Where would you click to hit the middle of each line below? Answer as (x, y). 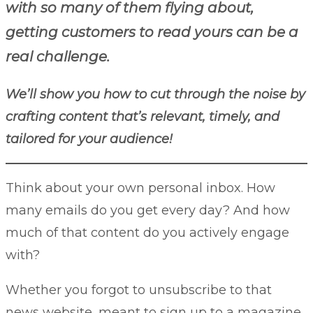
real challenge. (58, 56)
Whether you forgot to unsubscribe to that (139, 290)
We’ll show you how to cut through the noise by (155, 94)
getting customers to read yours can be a (152, 32)
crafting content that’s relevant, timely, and (143, 116)
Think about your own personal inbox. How (140, 188)
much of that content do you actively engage (147, 232)
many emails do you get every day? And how (148, 210)
